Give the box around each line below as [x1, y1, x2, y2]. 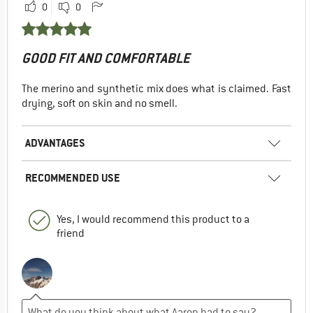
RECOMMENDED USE [25, 170, 120, 186]
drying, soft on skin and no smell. [22, 96, 177, 111]
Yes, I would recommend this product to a [57, 212, 249, 227]
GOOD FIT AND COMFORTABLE [22, 50, 190, 68]
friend [57, 226, 85, 241]
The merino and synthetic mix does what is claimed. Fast [22, 82, 291, 96]
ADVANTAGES [25, 136, 85, 151]
